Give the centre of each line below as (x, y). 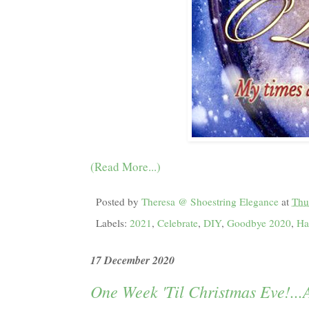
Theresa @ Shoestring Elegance (210, 202)
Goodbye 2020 (259, 223)
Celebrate (178, 223)
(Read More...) (126, 166)
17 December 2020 (132, 260)
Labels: (113, 223)
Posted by (119, 202)
